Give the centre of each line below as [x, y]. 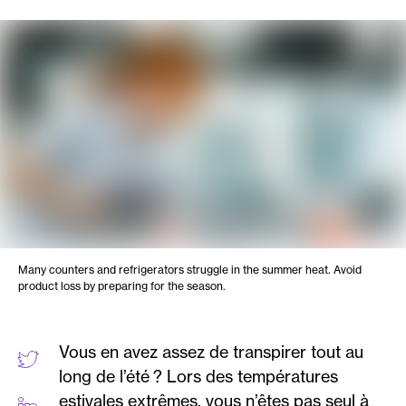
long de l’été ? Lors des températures [198, 377]
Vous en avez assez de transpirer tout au [211, 352]
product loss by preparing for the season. [122, 286]
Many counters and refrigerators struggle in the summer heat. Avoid [190, 270]
